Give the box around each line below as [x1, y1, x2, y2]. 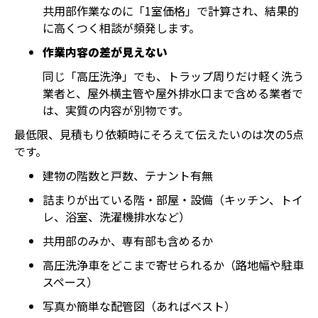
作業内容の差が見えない [43, 43, 168, 60]
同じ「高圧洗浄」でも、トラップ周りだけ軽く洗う [43, 67, 304, 84]
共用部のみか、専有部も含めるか [43, 232, 213, 249]
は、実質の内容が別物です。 [43, 102, 189, 119]
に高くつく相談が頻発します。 [43, 19, 200, 36]
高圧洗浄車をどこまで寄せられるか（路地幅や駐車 [43, 256, 304, 273]
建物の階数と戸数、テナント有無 [43, 167, 213, 184]
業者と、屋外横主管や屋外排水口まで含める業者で [43, 84, 303, 102]
